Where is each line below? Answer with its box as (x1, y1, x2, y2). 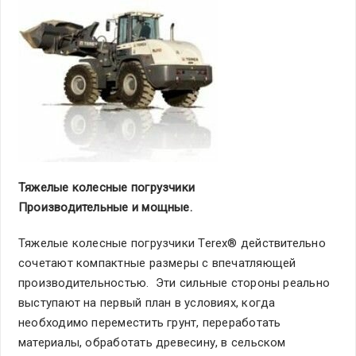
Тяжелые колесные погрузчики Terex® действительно (18, 236, 326, 250)
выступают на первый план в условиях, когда (18, 296, 276, 310)
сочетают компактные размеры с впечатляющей (18, 256, 296, 270)
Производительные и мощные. (18, 200, 192, 215)
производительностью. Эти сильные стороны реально (18, 276, 331, 290)
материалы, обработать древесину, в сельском (18, 335, 286, 350)
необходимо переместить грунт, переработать (18, 315, 281, 330)
